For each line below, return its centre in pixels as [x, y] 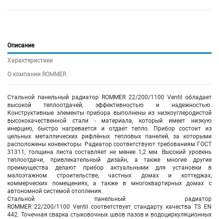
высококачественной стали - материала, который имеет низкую [109, 120]
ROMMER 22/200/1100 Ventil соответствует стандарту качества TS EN [109, 207]
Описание [21, 45]
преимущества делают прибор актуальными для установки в [109, 167]
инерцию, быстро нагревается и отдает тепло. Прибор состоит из [109, 128]
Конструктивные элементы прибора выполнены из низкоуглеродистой [109, 113]
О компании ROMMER [37, 74]
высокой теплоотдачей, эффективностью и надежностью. [109, 105]
